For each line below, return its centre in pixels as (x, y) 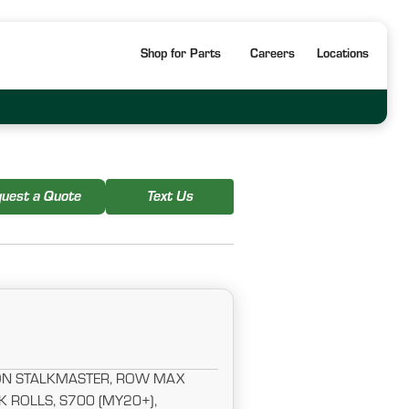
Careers (272, 56)
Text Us (170, 198)
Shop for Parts (180, 56)
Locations (342, 56)
